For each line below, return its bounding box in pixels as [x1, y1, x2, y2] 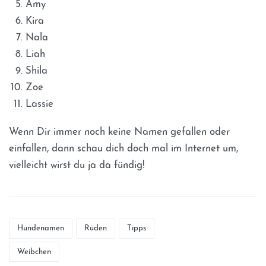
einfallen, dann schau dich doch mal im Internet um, [9, 143, 238, 154]
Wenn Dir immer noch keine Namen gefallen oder [9, 126, 230, 137]
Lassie [26, 99, 54, 110]
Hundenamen [17, 224, 65, 233]
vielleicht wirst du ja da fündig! [9, 160, 144, 170]
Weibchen [17, 248, 52, 256]
